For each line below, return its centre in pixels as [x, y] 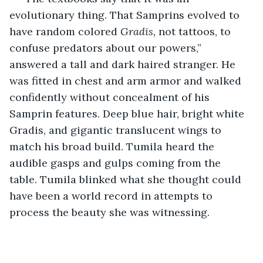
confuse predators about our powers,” [107, 48]
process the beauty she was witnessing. [109, 212]
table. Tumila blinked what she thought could [127, 179]
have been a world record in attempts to [112, 195]
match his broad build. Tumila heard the [113, 146]
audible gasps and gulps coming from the [117, 163]
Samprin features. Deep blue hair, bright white [128, 113]
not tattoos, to [196, 31]
